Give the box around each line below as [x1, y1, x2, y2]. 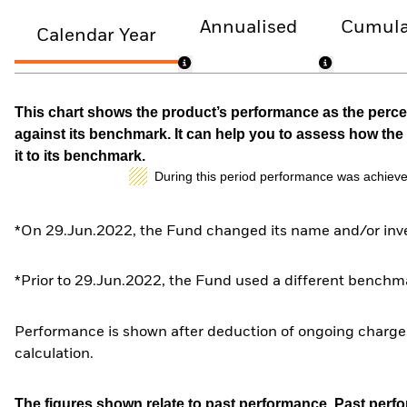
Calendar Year [36, 27, 156, 45]
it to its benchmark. [15, 147, 145, 164]
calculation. [15, 346, 94, 362]
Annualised [200, 18, 298, 36]
